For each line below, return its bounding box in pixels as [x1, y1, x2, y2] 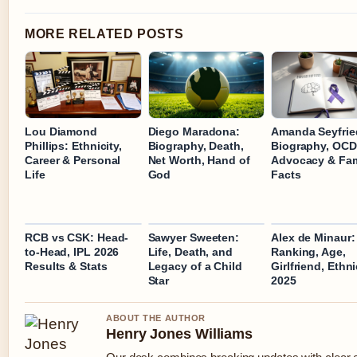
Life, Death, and [147, 245, 233, 259]
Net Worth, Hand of [147, 154, 250, 167]
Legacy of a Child [147, 260, 242, 273]
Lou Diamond [25, 125, 97, 139]
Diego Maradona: [147, 125, 241, 139]
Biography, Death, [147, 139, 244, 153]
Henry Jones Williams [106, 326, 253, 343]
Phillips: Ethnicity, [25, 139, 123, 153]
